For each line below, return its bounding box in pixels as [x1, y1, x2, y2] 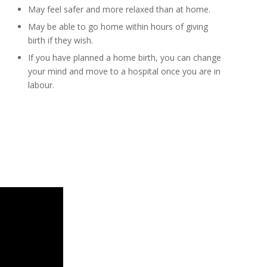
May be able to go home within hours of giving [28, 20, 209, 32]
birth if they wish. [28, 34, 94, 46]
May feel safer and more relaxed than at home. [28, 3, 211, 15]
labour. [28, 79, 55, 91]
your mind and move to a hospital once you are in [28, 65, 221, 77]
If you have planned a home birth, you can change [28, 51, 222, 63]
